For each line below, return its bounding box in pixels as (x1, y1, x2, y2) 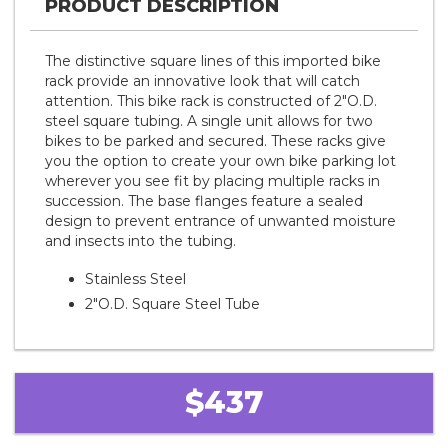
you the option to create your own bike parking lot (45, 152, 396, 171)
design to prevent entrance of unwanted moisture (45, 212, 396, 231)
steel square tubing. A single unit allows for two (45, 112, 373, 131)
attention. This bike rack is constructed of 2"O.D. (45, 92, 377, 111)
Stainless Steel (85, 270, 186, 289)
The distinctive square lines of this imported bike (45, 52, 381, 71)
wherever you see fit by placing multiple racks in (45, 172, 380, 191)
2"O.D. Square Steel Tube (85, 295, 260, 314)
